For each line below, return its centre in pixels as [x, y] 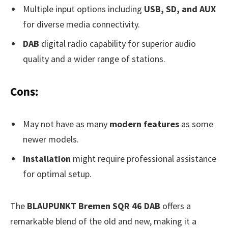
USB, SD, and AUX [180, 9]
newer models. [51, 139]
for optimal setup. [57, 174]
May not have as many [66, 124]
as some [196, 124]
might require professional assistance [144, 159]
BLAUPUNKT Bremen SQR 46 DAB [94, 206]
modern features [144, 124]
